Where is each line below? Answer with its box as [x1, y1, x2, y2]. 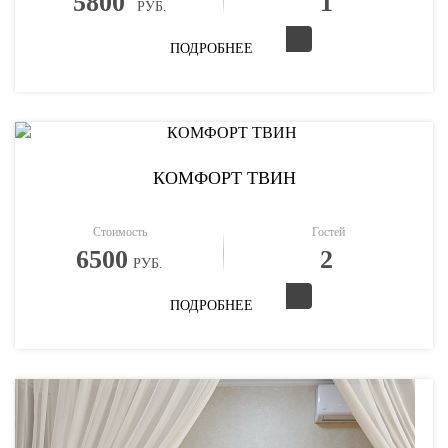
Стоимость [92, 225, 147, 239]
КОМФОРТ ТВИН [152, 168, 296, 188]
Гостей [312, 225, 345, 239]
